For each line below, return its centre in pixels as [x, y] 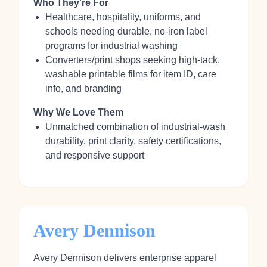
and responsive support [95, 155]
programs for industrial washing [111, 46]
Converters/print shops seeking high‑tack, [133, 60]
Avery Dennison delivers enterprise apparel [125, 258]
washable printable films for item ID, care [131, 74]
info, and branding [83, 89]
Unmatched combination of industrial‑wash [135, 127]
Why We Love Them [78, 112]
